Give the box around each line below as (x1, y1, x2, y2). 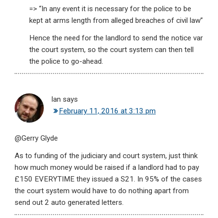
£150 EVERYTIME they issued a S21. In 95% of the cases (15, 175, 202, 184)
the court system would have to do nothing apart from (15, 186, 189, 196)
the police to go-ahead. (29, 57, 103, 66)
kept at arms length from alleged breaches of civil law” (29, 16, 203, 25)
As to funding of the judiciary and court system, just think (15, 151, 198, 161)
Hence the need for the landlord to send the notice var (29, 34, 203, 43)
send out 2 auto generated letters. (15, 198, 124, 207)
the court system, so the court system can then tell (29, 45, 194, 54)
